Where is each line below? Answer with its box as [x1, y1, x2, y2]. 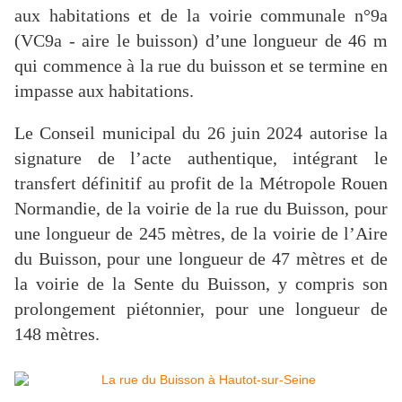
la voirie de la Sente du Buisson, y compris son [14, 274, 388, 294]
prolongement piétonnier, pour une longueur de [14, 299, 388, 319]
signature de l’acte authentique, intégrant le [14, 148, 388, 169]
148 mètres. [14, 324, 100, 345]
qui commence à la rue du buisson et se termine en [14, 56, 388, 76]
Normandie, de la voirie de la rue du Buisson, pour [14, 198, 388, 219]
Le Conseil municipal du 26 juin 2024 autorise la [14, 123, 388, 144]
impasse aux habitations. [14, 81, 194, 101]
